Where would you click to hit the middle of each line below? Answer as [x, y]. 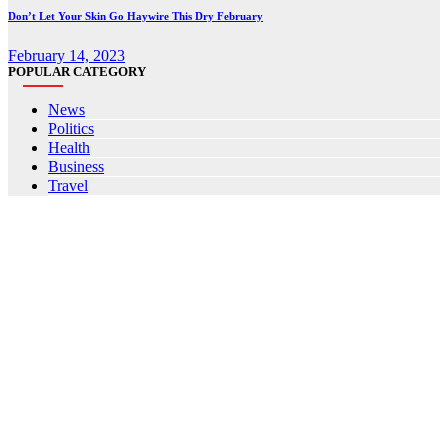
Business [76, 166]
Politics [71, 128]
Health [69, 147]
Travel [68, 185]
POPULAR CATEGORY [77, 71]
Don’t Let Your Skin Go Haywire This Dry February [135, 15]
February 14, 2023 [66, 55]
